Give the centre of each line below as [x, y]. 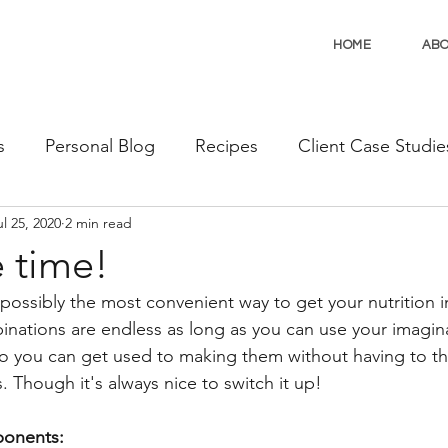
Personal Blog [100, 145]
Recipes [226, 145]
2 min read [98, 222]
